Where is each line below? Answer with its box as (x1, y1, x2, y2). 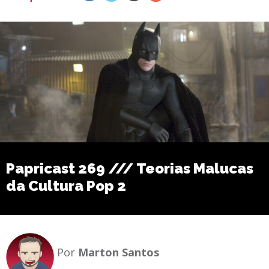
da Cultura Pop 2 (6, 177, 126, 195)
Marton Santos (78, 245, 159, 260)
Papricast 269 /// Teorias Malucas (6, 160, 253, 178)
